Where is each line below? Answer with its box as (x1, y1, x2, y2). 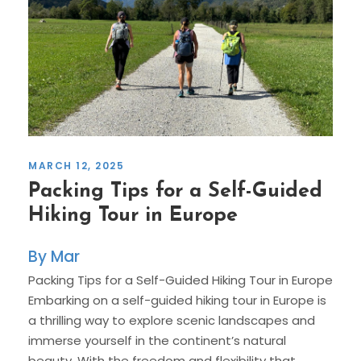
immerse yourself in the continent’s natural (28, 332, 286, 350)
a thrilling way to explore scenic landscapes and (28, 312, 315, 330)
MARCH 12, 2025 (28, 159, 124, 173)
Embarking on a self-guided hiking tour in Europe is (28, 292, 326, 309)
